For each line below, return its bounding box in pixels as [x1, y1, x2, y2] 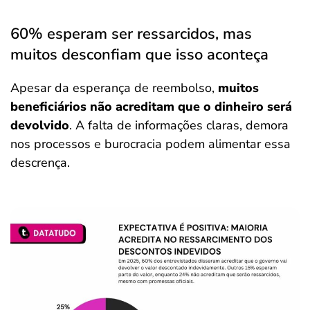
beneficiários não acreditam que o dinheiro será [10, 98, 292, 115]
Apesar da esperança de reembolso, [10, 80, 218, 96]
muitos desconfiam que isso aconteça [10, 44, 268, 65]
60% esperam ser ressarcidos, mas [10, 24, 252, 44]
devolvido [10, 117, 69, 134]
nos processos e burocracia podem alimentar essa [10, 136, 291, 152]
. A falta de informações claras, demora [69, 117, 289, 134]
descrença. [10, 154, 70, 171]
